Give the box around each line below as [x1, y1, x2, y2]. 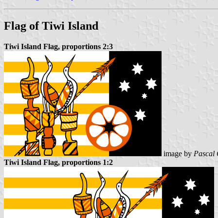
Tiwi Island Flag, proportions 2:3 [4, 42, 113, 51]
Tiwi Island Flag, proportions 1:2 [4, 158, 113, 166]
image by [162, 149, 194, 158]
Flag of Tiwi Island [4, 19, 98, 32]
